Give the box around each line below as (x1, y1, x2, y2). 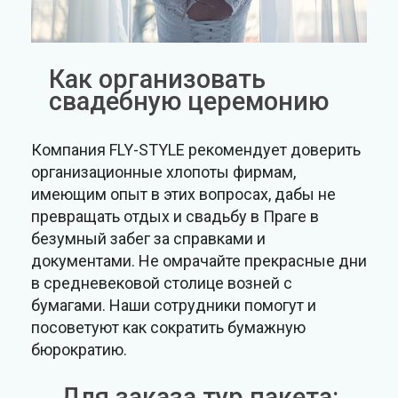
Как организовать (49, 63, 266, 94)
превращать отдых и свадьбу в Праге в (31, 206, 319, 226)
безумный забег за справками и (31, 228, 266, 248)
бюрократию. (31, 339, 127, 359)
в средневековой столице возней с (31, 273, 292, 292)
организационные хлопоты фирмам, (31, 162, 296, 181)
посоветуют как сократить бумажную (31, 317, 306, 337)
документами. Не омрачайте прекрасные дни (31, 251, 367, 270)
